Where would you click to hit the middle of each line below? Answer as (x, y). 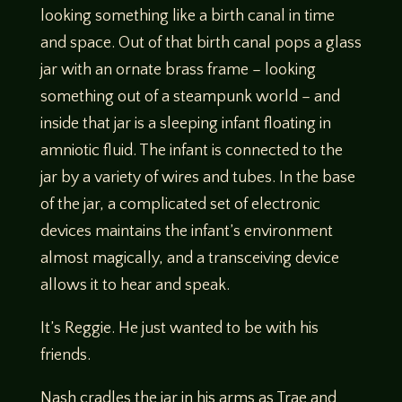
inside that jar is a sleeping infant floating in (185, 124)
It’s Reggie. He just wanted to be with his (179, 329)
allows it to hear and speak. (135, 286)
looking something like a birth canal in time (187, 17)
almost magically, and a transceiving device (189, 259)
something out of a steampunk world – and (190, 97)
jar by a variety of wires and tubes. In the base (197, 178)
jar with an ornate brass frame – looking (178, 70)
